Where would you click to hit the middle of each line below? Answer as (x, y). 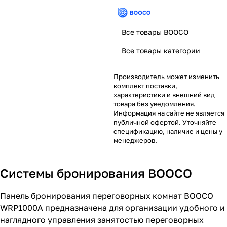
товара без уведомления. (155, 104)
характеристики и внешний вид (164, 94)
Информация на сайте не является (169, 113)
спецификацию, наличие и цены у (168, 131)
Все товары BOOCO (155, 32)
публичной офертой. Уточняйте (165, 122)
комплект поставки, (145, 85)
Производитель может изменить (166, 76)
